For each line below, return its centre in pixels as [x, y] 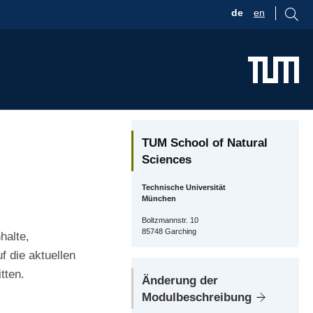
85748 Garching [169, 232]
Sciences [167, 160]
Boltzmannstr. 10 [170, 220]
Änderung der [180, 281]
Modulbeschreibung [197, 297]
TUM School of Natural [205, 143]
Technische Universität [184, 188]
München [159, 199]
